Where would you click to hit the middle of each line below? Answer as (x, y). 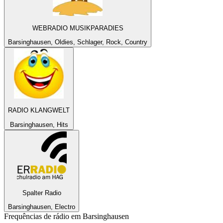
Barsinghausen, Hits (39, 124)
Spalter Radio (42, 193)
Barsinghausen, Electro (42, 207)
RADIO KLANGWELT (39, 111)
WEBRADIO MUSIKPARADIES (78, 28)
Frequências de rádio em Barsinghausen (66, 217)
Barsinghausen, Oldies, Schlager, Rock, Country (78, 42)
